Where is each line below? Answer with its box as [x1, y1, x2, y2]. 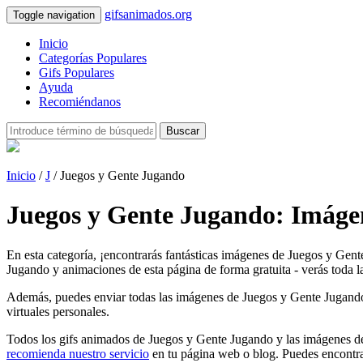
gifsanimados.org [105, 7, 192, 21]
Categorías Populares [39, 51, 147, 65]
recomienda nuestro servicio [6, 346, 149, 361]
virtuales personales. [6, 304, 109, 318]
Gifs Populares [39, 66, 114, 79]
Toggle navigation [13, 9, 95, 21]
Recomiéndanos [39, 95, 121, 109]
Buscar [166, 125, 199, 137]
